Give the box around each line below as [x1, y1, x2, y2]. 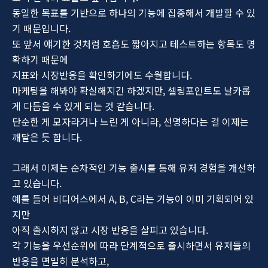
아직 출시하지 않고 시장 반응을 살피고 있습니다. [12, 223, 208, 237]
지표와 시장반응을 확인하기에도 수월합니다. [12, 68, 192, 83]
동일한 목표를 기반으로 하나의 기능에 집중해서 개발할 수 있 [12, 5, 255, 20]
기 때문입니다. [12, 21, 71, 36]
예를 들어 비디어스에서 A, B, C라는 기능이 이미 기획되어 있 [12, 191, 254, 206]
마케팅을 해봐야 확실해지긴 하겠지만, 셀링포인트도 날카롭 [12, 83, 251, 98]
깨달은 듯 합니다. [12, 130, 82, 145]
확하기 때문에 [12, 52, 68, 67]
